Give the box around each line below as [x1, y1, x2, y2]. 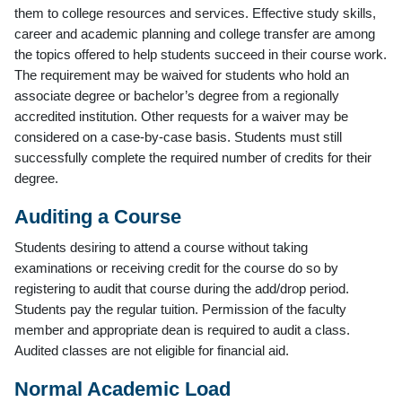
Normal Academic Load [14, 377, 231, 400]
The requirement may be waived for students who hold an [14, 66, 349, 83]
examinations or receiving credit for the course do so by [14, 259, 338, 275]
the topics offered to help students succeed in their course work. [14, 46, 387, 62]
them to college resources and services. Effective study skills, [14, 4, 376, 21]
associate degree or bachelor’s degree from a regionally [14, 87, 339, 103]
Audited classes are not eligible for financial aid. [14, 342, 289, 358]
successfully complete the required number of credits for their [14, 149, 371, 165]
